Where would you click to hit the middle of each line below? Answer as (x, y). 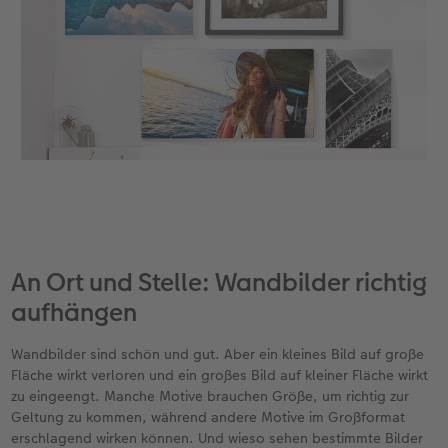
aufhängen (74, 313)
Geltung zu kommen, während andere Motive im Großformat (208, 417)
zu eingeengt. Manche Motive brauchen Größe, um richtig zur (210, 396)
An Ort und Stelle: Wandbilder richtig (219, 283)
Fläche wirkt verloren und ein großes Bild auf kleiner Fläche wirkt (220, 375)
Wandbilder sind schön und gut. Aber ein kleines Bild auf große (218, 354)
